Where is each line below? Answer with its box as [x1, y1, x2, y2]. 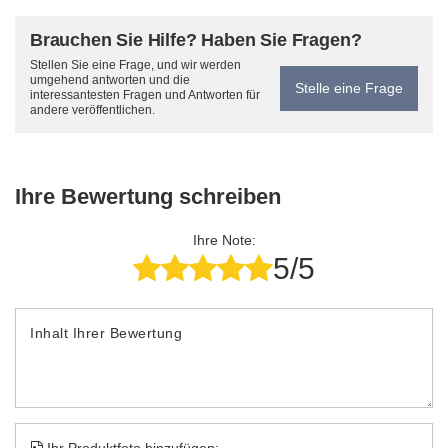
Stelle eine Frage [295, 80, 403, 96]
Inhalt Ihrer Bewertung [30, 325, 182, 341]
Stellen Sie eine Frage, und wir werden [30, 58, 241, 72]
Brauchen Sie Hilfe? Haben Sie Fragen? [30, 30, 362, 50]
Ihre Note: [192, 232, 256, 248]
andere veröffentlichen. [30, 103, 155, 117]
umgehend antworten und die [30, 73, 190, 87]
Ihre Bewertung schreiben [15, 184, 281, 209]
